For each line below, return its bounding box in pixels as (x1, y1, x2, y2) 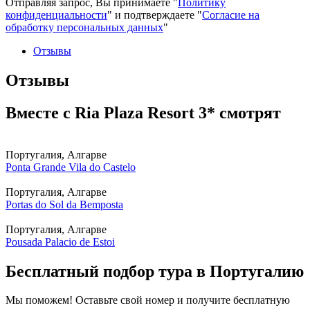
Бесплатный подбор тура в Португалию (6, 262, 304, 280)
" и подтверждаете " (107, 8, 202, 21)
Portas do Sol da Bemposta (6, 198, 123, 210)
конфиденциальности (6, 8, 107, 21)
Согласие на (202, 8, 259, 21)
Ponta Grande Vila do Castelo (6, 161, 136, 173)
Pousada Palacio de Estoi (6, 235, 115, 248)
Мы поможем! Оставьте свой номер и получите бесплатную (6, 294, 290, 307)
